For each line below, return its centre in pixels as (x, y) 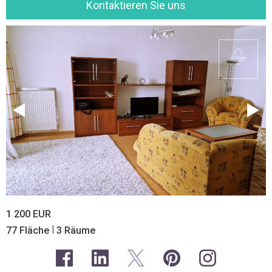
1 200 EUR (29, 214)
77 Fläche (29, 230)
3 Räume (75, 230)
